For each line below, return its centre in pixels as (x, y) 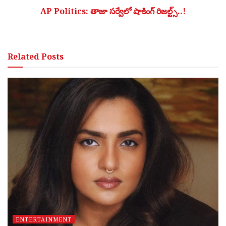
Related (23, 57)
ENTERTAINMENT (44, 219)
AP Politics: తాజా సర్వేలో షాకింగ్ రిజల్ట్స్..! (113, 11)
